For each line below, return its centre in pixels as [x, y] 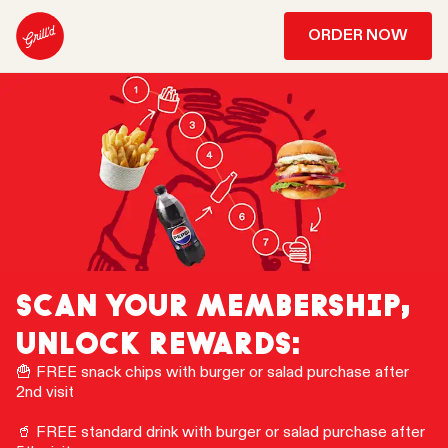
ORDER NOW [358, 36]
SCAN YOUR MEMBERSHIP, [213, 305]
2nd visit [47, 392]
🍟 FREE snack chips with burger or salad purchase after [212, 372]
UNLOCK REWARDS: [162, 343]
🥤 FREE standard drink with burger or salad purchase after [220, 432]
